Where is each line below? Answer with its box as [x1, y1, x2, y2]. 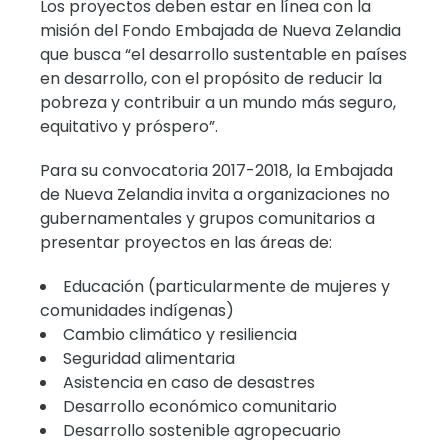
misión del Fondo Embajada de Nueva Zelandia [40, 18, 402, 42]
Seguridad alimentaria [63, 346, 236, 370]
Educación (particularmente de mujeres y [63, 274, 391, 298]
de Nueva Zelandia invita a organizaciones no [40, 182, 391, 206]
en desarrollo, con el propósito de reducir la [40, 66, 383, 90]
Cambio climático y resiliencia [63, 322, 298, 346]
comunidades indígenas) [40, 298, 235, 322]
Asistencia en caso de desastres [63, 370, 316, 394]
